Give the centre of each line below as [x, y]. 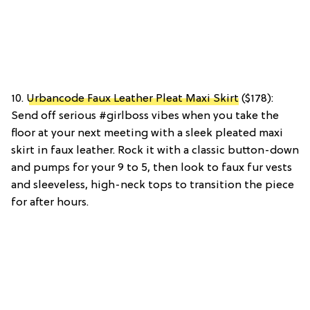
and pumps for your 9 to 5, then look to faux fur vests [152, 168]
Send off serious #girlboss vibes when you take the [145, 116]
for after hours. [50, 202]
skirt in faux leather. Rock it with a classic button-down [155, 151]
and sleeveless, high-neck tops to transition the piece [153, 185]
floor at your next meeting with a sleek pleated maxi [147, 133]
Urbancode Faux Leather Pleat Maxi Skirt [133, 99]
